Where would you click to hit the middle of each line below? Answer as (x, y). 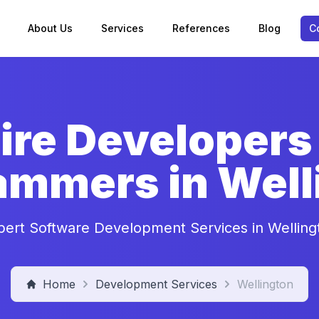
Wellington (265, 284)
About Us (50, 28)
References (201, 28)
